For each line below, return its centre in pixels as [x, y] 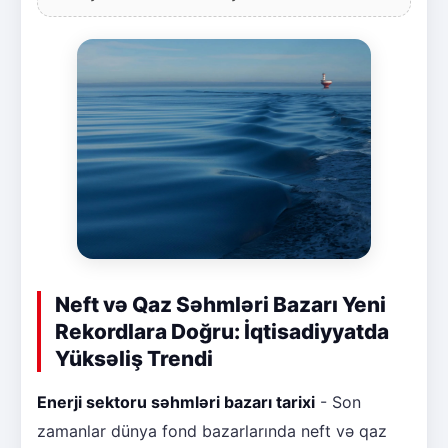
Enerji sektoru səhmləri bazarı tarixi [176, 402]
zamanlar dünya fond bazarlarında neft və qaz [212, 431]
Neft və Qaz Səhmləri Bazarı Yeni [220, 305]
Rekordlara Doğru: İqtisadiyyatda [222, 332]
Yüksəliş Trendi [134, 359]
